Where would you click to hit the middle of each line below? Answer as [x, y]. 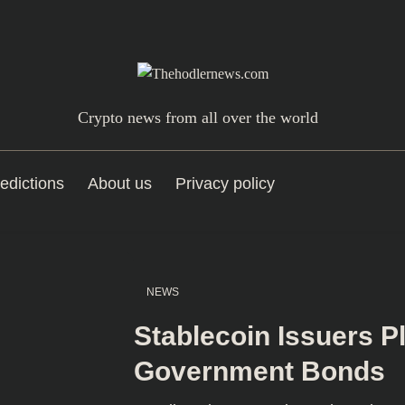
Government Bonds [260, 371]
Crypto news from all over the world [198, 117]
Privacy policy [225, 183]
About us [120, 183]
